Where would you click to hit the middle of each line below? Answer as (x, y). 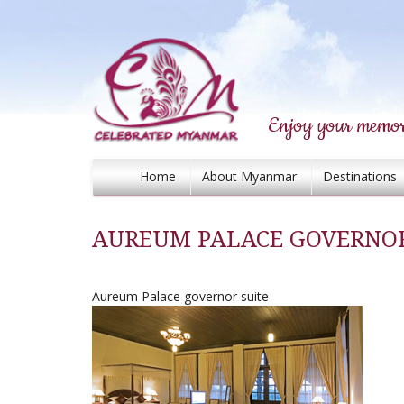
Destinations (360, 176)
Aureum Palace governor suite (180, 296)
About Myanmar (249, 176)
